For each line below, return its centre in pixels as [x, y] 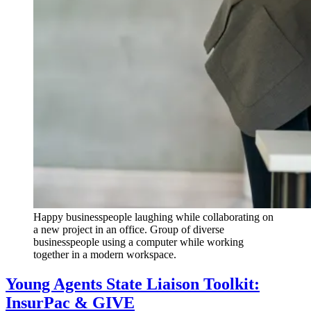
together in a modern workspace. [105, 255]
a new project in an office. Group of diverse [129, 230]
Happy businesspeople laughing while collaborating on [153, 217]
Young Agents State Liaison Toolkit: [133, 284]
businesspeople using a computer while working [138, 242]
